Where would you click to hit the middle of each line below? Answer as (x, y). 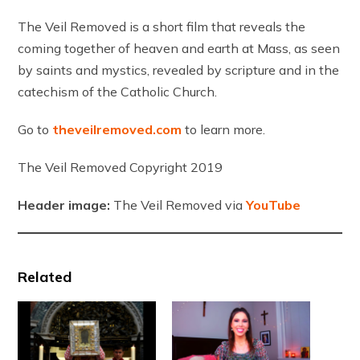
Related (45, 276)
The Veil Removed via (178, 205)
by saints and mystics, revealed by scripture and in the (179, 70)
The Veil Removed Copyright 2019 (121, 167)
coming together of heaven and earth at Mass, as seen (179, 48)
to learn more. (224, 129)
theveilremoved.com (117, 129)
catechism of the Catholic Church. (118, 91)
